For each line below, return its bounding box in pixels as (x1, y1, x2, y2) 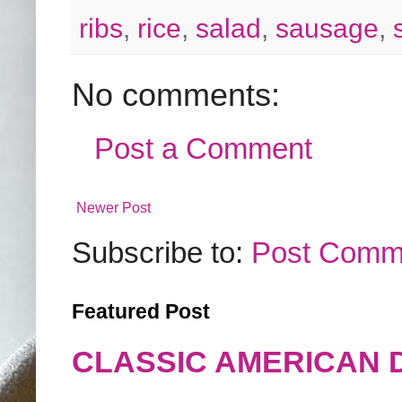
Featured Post (72, 301, 210, 324)
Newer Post (76, 200, 151, 216)
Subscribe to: (72, 236, 251, 270)
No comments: (72, 77, 280, 114)
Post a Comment (94, 132, 312, 166)
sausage (275, 13, 379, 44)
